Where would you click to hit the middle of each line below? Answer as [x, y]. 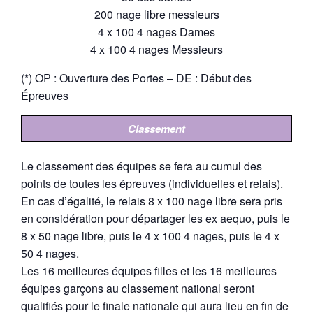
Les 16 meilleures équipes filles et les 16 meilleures [149, 271]
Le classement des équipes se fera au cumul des [141, 166]
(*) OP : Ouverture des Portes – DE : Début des [136, 78]
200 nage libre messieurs [156, 14]
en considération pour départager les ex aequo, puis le [155, 218]
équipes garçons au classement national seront [138, 288]
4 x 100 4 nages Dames [156, 31]
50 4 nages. [50, 253]
